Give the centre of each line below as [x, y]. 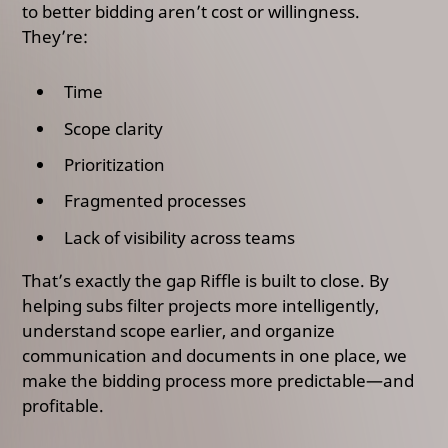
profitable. [63, 406]
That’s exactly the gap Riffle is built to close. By [206, 281]
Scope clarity [114, 128]
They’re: [55, 37]
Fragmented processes [155, 201]
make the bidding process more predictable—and [218, 381]
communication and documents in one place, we [215, 356]
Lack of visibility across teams [180, 237]
